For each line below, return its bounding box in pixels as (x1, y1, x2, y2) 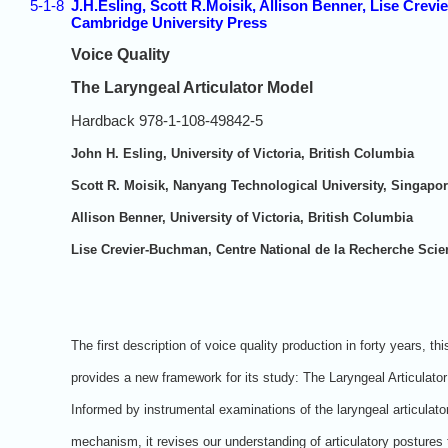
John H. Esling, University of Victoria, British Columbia (71, 145, 414, 161)
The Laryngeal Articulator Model (71, 78, 313, 96)
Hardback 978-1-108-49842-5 (71, 111, 263, 129)
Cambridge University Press (71, 13, 267, 31)
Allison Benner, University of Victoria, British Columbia (71, 209, 413, 225)
